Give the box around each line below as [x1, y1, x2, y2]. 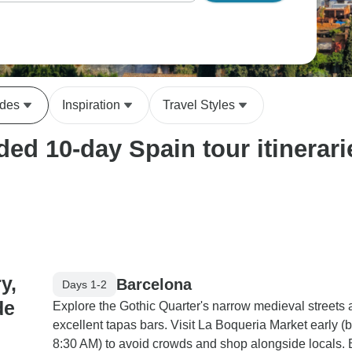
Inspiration [62, 98, 120, 112]
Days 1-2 [62, 277, 107, 291]
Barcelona [116, 275, 192, 293]
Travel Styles [163, 98, 235, 112]
